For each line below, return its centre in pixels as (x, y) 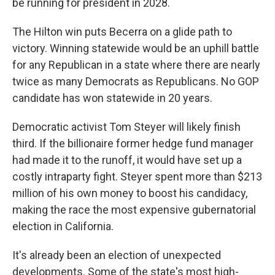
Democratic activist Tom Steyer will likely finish (126, 127)
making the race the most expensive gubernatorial (134, 210)
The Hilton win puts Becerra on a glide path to (122, 32)
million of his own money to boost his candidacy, (130, 193)
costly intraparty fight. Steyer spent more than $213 (137, 176)
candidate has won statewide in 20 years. (112, 98)
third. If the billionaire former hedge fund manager (133, 143)
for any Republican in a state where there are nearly (136, 65)
